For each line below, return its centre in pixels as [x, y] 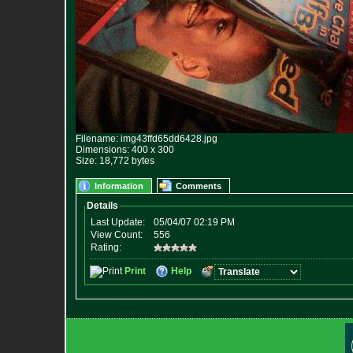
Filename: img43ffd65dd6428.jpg [147, 139]
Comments [199, 186]
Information [119, 186]
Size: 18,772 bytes [115, 161]
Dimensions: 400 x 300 [125, 150]
